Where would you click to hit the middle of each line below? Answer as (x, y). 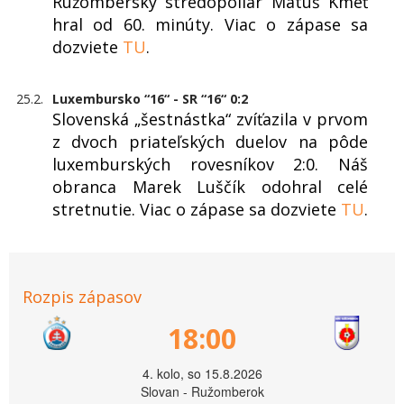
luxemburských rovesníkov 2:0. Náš (210, 165)
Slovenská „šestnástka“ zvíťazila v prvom (210, 119)
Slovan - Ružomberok (202, 392)
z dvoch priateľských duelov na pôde (210, 142)
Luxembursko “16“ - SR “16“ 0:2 (150, 99)
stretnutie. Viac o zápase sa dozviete (197, 210)
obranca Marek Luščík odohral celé (210, 187)
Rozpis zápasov (82, 297)
